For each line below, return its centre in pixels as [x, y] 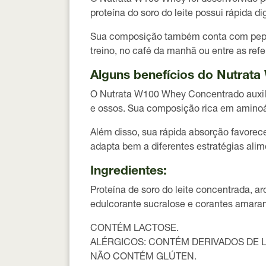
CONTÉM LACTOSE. [134, 229]
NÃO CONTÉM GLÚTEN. [143, 258]
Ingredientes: [129, 172]
